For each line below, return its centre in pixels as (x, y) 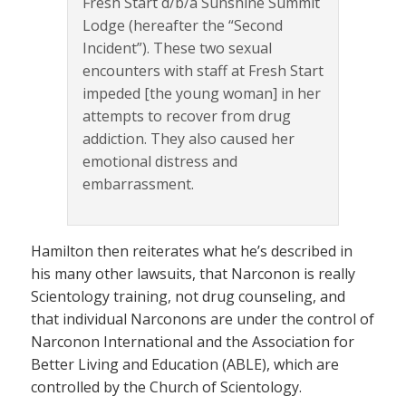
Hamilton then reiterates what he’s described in (192, 251)
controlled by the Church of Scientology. (166, 387)
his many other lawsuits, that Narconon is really (193, 273)
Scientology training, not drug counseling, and (188, 296)
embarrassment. (138, 184)
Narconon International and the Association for (193, 341)
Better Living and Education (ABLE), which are (185, 364)
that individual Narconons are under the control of (203, 319)
